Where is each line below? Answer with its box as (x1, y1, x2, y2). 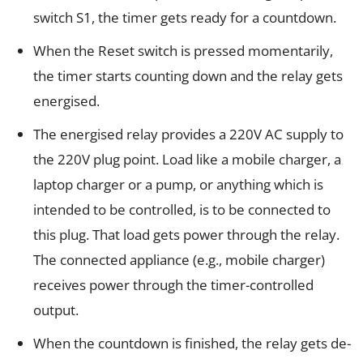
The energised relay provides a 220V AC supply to (33, 125, 344, 144)
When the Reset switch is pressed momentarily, (33, 41, 333, 61)
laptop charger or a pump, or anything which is (33, 175, 323, 194)
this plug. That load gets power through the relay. (33, 225, 340, 245)
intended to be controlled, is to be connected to (33, 200, 331, 220)
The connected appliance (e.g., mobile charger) (33, 250, 325, 270)
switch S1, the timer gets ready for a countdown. (33, 8, 336, 28)
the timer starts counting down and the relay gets (33, 66, 343, 86)
